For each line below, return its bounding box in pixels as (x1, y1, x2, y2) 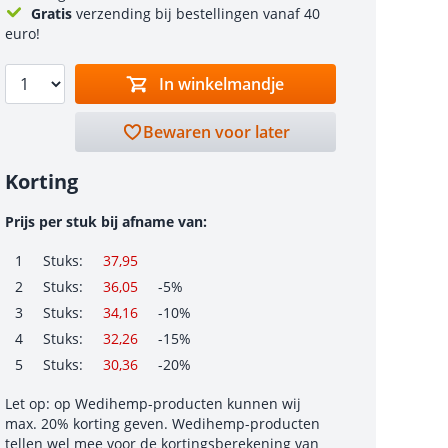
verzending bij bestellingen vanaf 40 (72, 4, 321, 23)
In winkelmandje (159, 73, 285, 95)
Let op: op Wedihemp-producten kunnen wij (4, 394, 301, 413)
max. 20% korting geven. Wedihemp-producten (4, 414, 320, 433)
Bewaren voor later (142, 121, 290, 143)
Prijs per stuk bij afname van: (4, 212, 207, 231)
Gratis (31, 4, 73, 23)
